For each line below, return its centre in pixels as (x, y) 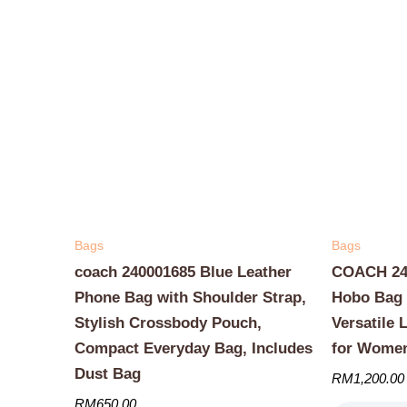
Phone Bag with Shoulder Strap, (190, 298)
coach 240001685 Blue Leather (183, 273)
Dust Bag (108, 374)
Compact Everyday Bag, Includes (194, 349)
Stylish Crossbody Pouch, (168, 323)
